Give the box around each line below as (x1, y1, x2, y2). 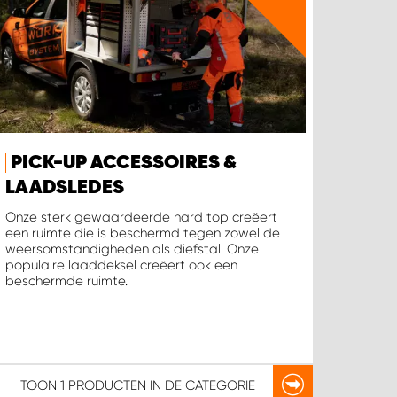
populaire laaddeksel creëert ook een (5, 257, 238, 274)
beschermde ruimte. (5, 273, 128, 290)
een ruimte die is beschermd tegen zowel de (5, 225, 281, 242)
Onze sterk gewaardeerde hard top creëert (5, 209, 278, 226)
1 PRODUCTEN (59, 377, 146, 393)
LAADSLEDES (5, 178, 125, 198)
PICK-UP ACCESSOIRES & (11, 153, 237, 174)
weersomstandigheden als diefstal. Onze (5, 241, 260, 258)
